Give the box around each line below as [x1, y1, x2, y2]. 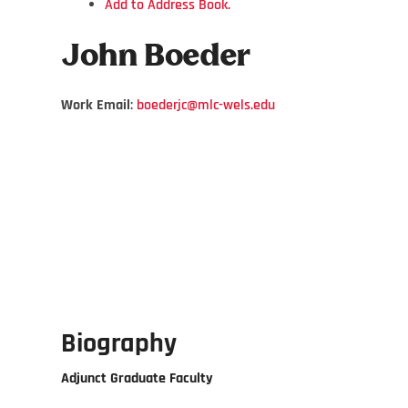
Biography [61, 325, 177, 361]
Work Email [61, 95, 130, 115]
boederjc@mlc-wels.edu [137, 95, 275, 115]
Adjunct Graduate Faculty [61, 368, 213, 388]
